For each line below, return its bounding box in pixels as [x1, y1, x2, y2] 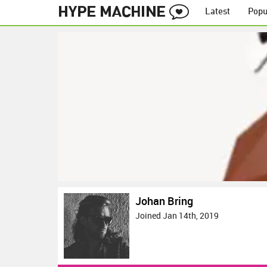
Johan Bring [135, 194, 193, 208]
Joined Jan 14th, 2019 [135, 210, 219, 221]
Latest [205, 8, 230, 17]
